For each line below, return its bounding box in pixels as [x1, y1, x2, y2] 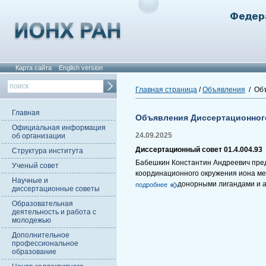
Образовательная [12, 199, 73, 208]
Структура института [12, 147, 83, 155]
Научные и [12, 176, 48, 185]
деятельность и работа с [12, 208, 96, 216]
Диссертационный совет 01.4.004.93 [135, 145, 262, 154]
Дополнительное [12, 231, 69, 239]
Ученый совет [12, 161, 59, 170]
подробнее [135, 181, 167, 188]
